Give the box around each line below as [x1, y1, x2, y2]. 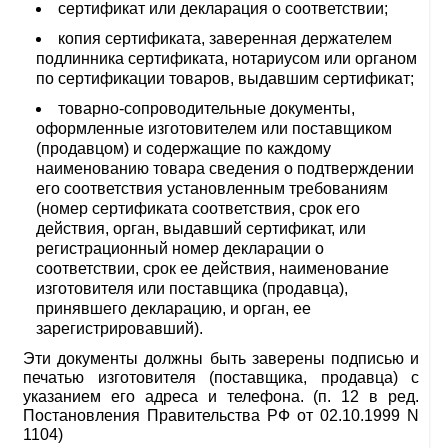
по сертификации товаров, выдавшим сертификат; [36, 70, 414, 87]
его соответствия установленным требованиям [36, 180, 388, 197]
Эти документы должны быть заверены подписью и [23, 350, 419, 367]
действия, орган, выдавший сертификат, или [36, 220, 366, 237]
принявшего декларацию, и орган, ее [36, 300, 311, 317]
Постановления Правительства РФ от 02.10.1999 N [23, 407, 419, 424]
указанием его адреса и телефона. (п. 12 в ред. [23, 388, 419, 405]
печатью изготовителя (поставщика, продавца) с [23, 369, 419, 386]
